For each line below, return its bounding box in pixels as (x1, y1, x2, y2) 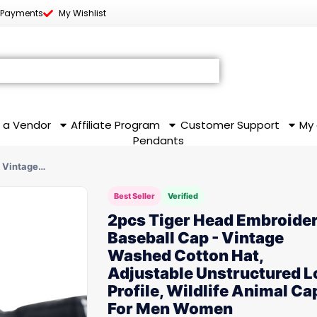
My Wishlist (59, 7, 106, 19)
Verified (168, 191, 198, 201)
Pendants (133, 133, 184, 148)
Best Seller (114, 191, 155, 201)
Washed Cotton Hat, (108, 246, 263, 265)
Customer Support (180, 117, 279, 132)
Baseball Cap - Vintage (108, 229, 284, 247)
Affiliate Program (71, 117, 161, 132)
